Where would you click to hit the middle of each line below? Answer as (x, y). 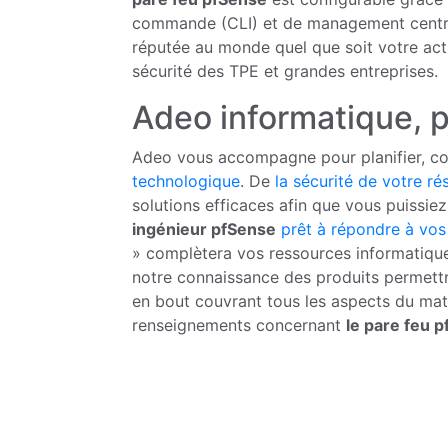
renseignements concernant (239, 325)
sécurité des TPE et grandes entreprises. (285, 71)
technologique (186, 181)
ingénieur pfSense (204, 229)
